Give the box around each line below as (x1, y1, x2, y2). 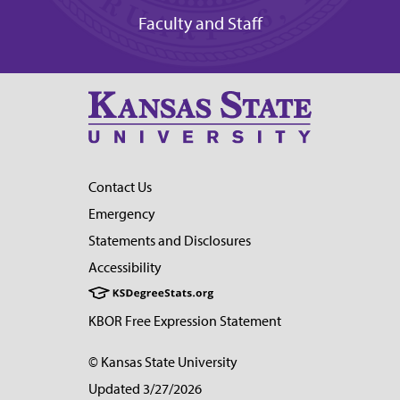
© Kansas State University (88, 353, 237, 371)
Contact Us (88, 178, 152, 196)
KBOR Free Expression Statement (88, 312, 281, 329)
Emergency (88, 204, 155, 222)
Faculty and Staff (137, 12, 262, 35)
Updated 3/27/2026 (88, 379, 202, 397)
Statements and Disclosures (88, 231, 251, 249)
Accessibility (88, 258, 162, 276)
